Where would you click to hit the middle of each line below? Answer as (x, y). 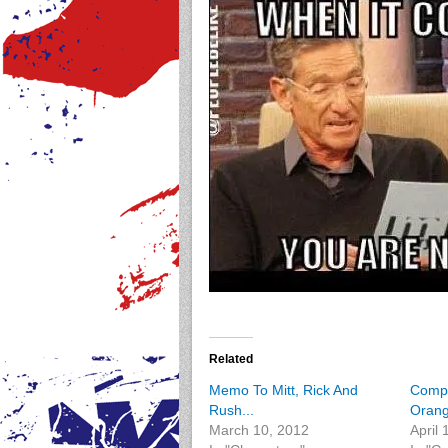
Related (231, 359)
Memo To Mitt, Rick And (283, 390)
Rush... (231, 410)
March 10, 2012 (259, 430)
